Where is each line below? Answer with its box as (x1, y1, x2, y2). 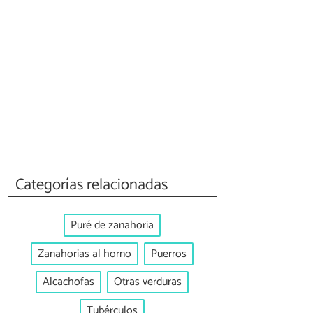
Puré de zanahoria (71, 216, 154, 235)
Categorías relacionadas (15, 171, 168, 198)
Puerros (151, 244, 187, 263)
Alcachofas (43, 272, 94, 292)
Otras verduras (114, 272, 182, 292)
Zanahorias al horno (38, 244, 131, 263)
